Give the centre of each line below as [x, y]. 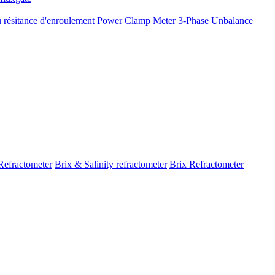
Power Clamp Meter [136, 21]
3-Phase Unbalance [215, 21]
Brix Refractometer [207, 164]
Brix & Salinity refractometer [111, 164]
